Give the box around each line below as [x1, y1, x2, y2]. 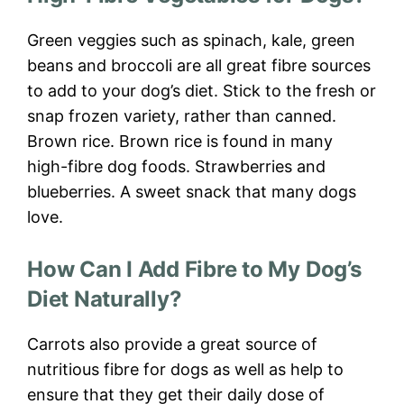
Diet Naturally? [27, 286, 182, 313]
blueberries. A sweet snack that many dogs [27, 182, 356, 202]
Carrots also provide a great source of [27, 335, 317, 354]
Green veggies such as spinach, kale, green [27, 31, 355, 50]
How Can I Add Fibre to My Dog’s [27, 256, 362, 283]
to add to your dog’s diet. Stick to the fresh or [27, 81, 376, 101]
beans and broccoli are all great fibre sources [27, 56, 371, 76]
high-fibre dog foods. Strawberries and [27, 157, 326, 177]
